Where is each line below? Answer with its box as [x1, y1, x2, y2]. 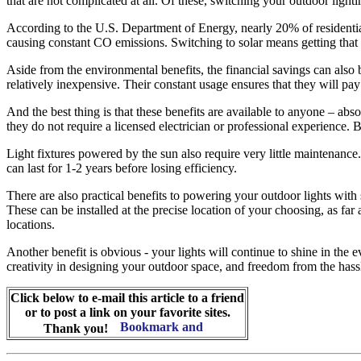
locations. [6, 218, 55, 231]
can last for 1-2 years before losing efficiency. [6, 161, 237, 175]
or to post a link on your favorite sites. [24, 305, 230, 319]
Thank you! [43, 322, 111, 335]
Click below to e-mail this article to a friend [10, 291, 244, 305]
